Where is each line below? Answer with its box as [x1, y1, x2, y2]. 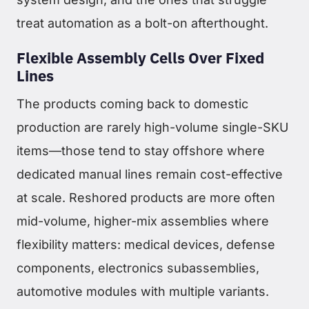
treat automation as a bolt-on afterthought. [17, 16, 268, 30]
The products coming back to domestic [17, 96, 248, 111]
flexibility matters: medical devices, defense [17, 237, 275, 252]
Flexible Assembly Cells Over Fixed [17, 48, 264, 68]
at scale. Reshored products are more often [17, 190, 275, 205]
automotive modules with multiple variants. [17, 283, 269, 299]
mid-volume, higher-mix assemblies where [17, 213, 269, 228]
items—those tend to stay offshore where [17, 143, 265, 158]
